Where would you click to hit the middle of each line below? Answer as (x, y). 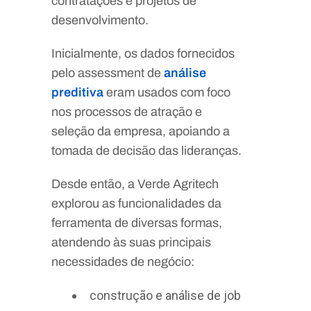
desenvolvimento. (100, 20)
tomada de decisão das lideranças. (146, 150)
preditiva (77, 92)
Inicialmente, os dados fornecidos (143, 53)
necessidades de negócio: (123, 261)
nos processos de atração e (127, 111)
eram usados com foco (167, 92)
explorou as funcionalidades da (136, 203)
